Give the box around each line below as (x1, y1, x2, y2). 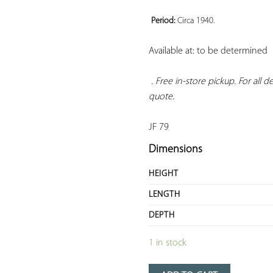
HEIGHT (149, 169, 179, 179)
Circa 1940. (177, 16, 215, 26)
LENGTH (149, 190, 180, 200)
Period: (151, 16, 177, 26)
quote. (149, 92, 174, 102)
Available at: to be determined (149, 46, 268, 57)
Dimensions (149, 144, 202, 156)
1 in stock (149, 238, 186, 249)
